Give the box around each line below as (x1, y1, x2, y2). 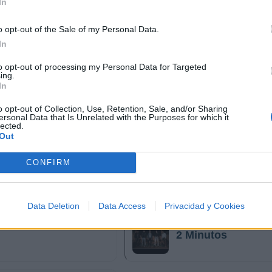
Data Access (98, 200, 146, 211)
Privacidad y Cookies (165, 200, 245, 211)
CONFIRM (25, 158, 71, 167)
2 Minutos (176, 228, 227, 241)
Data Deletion (27, 200, 80, 211)
